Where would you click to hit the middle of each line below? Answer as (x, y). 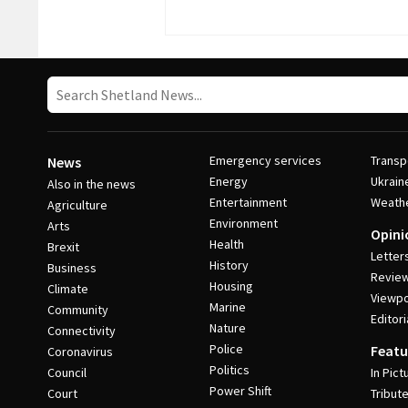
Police (226, 349)
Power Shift (240, 391)
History (229, 265)
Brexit (63, 247)
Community (78, 310)
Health (226, 244)
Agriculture (77, 205)
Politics (229, 370)
